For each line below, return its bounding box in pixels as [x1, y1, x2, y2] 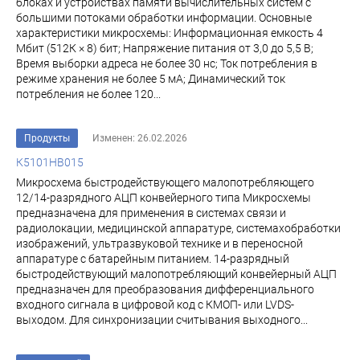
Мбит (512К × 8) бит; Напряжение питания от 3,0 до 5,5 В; [16, 42, 313, 55]
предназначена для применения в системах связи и [16, 207, 286, 219]
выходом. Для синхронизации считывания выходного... [16, 313, 308, 326]
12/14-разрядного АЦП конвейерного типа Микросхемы [16, 191, 311, 204]
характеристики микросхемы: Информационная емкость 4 [16, 27, 323, 39]
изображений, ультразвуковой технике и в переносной [16, 237, 303, 250]
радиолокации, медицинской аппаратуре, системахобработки [16, 222, 341, 235]
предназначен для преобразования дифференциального [16, 283, 314, 296]
